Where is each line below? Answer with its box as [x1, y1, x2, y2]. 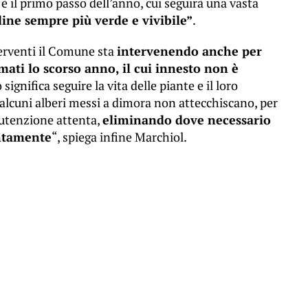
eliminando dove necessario [102, 111, 271, 128]
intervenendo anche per [117, 43, 262, 59]
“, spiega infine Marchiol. [52, 129, 187, 145]
